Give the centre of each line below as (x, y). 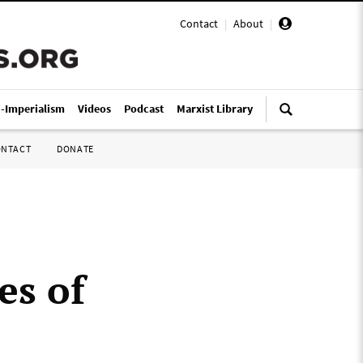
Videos (94, 109)
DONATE (75, 149)
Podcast (144, 109)
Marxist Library (215, 109)
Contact (199, 23)
